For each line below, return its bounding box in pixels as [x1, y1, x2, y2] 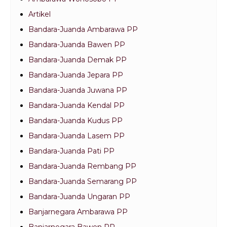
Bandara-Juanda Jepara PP [28, 70, 123, 80]
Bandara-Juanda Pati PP [28, 146, 115, 156]
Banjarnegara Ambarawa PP [28, 207, 128, 217]
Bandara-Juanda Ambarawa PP [28, 25, 138, 34]
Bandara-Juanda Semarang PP [28, 177, 137, 186]
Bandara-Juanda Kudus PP [28, 116, 123, 126]
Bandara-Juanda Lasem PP [28, 131, 125, 141]
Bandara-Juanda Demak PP [28, 55, 127, 65]
